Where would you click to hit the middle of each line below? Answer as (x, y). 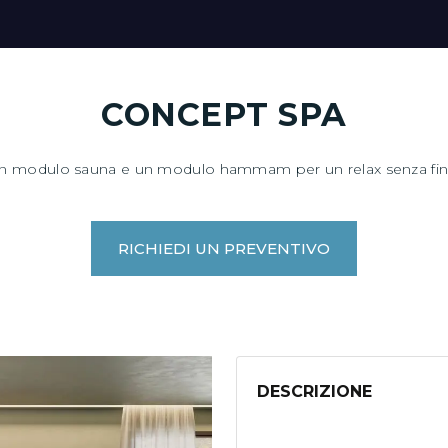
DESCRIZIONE (314, 392)
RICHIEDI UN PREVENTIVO (224, 249)
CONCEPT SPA (224, 115)
